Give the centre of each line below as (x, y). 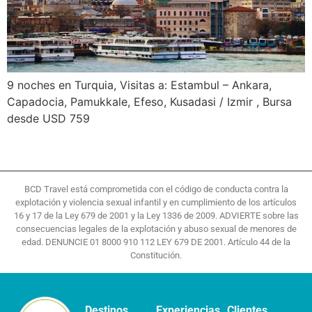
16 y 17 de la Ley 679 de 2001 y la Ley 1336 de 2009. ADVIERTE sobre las (156, 215)
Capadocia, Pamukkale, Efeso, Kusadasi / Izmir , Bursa (149, 102)
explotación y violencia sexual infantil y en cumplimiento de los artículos (156, 202)
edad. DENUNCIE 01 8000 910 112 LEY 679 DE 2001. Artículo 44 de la (156, 242)
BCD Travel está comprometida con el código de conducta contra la (156, 189)
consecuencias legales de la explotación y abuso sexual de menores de (156, 228)
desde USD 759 (48, 119)
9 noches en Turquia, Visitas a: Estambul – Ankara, (139, 85)
